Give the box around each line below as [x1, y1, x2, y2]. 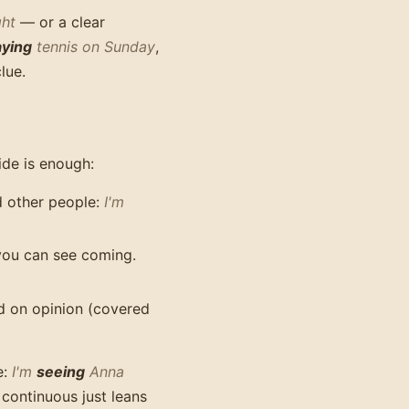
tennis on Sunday [32, 37, 155, 57]
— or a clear [16, 13, 105, 32]
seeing [37, 362, 85, 381]
